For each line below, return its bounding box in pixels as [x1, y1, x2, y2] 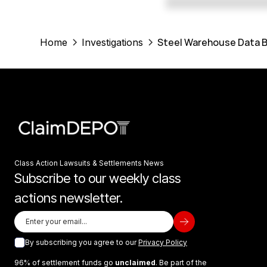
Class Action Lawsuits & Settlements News [14, 158, 164, 167]
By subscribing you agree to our [25, 237, 138, 247]
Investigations [82, 36, 144, 48]
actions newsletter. [14, 190, 123, 206]
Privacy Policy [138, 237, 187, 247]
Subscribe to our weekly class [14, 170, 181, 186]
